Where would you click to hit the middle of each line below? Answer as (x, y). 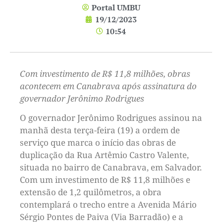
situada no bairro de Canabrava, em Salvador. (111, 167)
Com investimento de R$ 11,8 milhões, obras (105, 73)
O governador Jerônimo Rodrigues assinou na (111, 118)
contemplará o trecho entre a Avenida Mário (108, 205)
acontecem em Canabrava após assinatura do (108, 86)
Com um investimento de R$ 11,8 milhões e (105, 180)
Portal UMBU (116, 7)
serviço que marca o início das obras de (98, 143)
